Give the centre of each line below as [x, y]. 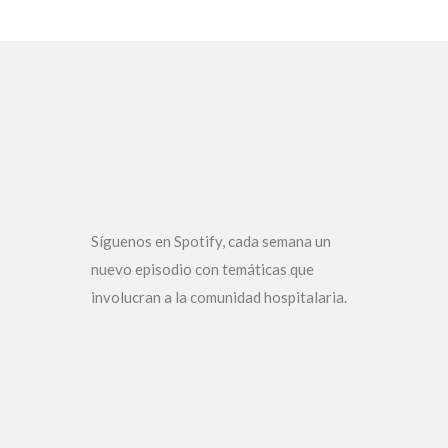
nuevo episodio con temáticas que [202, 268]
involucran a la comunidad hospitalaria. [219, 296]
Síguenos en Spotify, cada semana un [211, 240]
